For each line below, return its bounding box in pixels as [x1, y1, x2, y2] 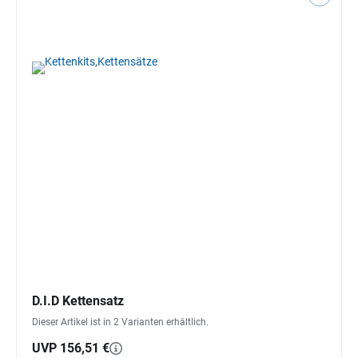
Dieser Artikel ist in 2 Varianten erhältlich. [32, 316, 209, 328]
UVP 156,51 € [32, 340, 109, 356]
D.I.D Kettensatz [32, 292, 124, 308]
